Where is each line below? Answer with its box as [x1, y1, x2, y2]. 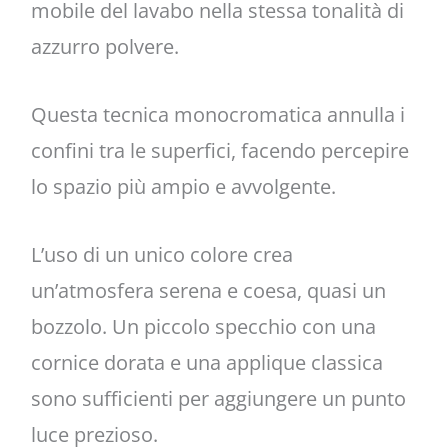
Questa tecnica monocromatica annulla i [30, 100, 405, 128]
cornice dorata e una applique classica [30, 349, 383, 377]
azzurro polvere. [30, 32, 179, 60]
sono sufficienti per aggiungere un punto [30, 385, 406, 413]
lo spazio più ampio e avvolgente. [30, 172, 336, 200]
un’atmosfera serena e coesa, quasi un [30, 277, 386, 305]
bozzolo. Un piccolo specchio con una [30, 313, 376, 341]
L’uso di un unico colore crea [30, 241, 293, 269]
